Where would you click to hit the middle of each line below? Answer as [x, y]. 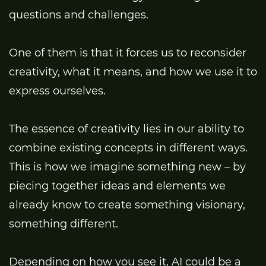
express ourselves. [57, 91]
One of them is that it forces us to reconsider [128, 53]
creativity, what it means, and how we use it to [133, 72]
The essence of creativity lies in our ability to [126, 129]
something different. [64, 224]
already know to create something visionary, [127, 205]
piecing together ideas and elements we [117, 186]
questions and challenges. [79, 15]
